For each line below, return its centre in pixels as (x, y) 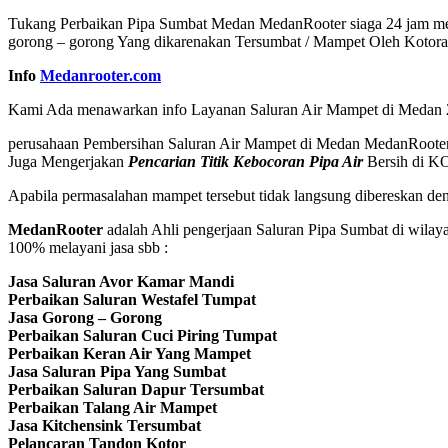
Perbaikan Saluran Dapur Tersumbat (136, 389)
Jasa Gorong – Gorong (85, 317)
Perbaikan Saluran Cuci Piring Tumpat (142, 335)
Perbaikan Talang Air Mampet (112, 407)
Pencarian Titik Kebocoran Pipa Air (245, 161)
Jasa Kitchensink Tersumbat (104, 425)
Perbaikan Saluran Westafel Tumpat (132, 299)
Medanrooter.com (100, 75)
